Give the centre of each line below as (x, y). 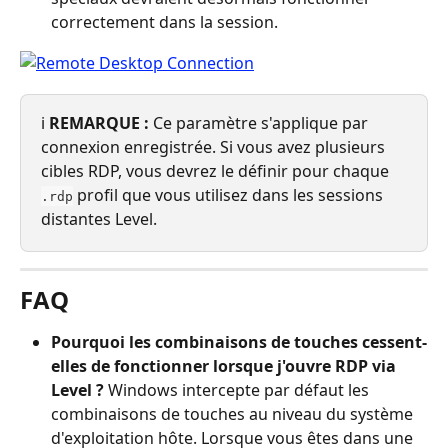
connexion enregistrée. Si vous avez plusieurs (215, 146)
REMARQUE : (99, 122)
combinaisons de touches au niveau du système (234, 413)
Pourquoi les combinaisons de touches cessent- (239, 341)
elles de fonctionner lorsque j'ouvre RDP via (225, 365)
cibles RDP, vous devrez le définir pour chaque (217, 170)
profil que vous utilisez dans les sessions (230, 194)
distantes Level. (99, 218)
